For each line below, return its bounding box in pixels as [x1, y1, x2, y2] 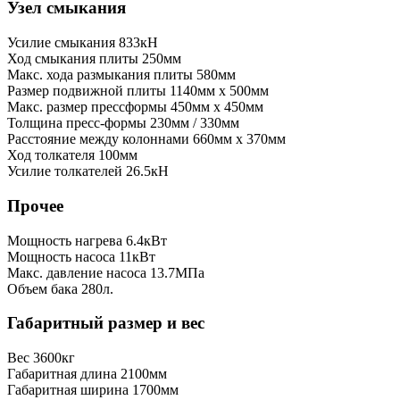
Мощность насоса [7, 248, 115, 264]
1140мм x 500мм [170, 83, 269, 99]
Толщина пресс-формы [7, 115, 146, 131]
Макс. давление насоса [7, 264, 146, 280]
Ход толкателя [7, 147, 95, 163]
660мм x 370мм [193, 131, 286, 147]
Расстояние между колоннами [7, 131, 189, 147]
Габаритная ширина [7, 382, 129, 398]
